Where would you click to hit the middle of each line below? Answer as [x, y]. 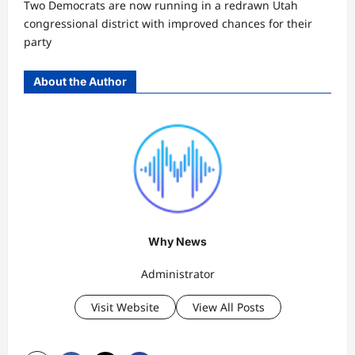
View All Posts [228, 307]
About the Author [80, 82]
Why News [177, 242]
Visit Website [125, 307]
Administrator [177, 273]
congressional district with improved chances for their [168, 24]
